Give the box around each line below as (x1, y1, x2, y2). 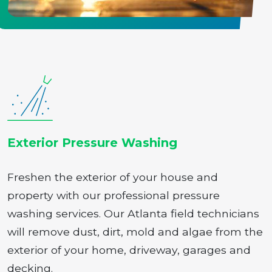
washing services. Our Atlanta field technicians (7, 207, 259, 220)
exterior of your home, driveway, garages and (7, 243, 251, 257)
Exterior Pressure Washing (7, 135, 177, 151)
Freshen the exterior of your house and (7, 171, 218, 184)
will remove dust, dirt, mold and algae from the (7, 225, 263, 239)
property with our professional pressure (7, 189, 220, 202)
